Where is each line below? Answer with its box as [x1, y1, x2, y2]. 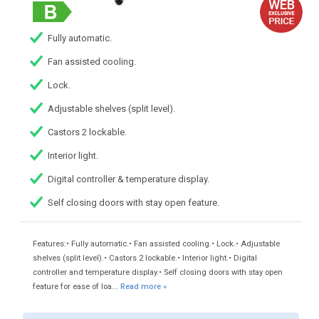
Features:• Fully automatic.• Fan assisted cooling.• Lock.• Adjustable [32, 239, 280, 249]
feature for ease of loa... [32, 282, 120, 292]
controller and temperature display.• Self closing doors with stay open [32, 268, 283, 278]
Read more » [120, 282, 167, 292]
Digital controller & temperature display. [48, 174, 210, 185]
